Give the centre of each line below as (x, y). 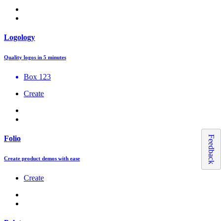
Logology (19, 37)
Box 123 (37, 76)
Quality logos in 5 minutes (35, 57)
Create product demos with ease (42, 159)
